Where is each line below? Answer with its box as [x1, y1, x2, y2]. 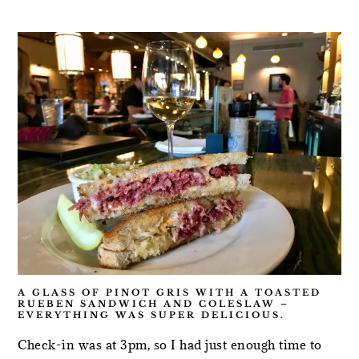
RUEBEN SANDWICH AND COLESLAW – [18, 297, 290, 309]
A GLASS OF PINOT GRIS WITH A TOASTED [18, 286, 322, 298]
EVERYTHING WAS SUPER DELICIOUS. [18, 309, 286, 321]
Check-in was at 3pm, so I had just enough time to [18, 336, 322, 353]
